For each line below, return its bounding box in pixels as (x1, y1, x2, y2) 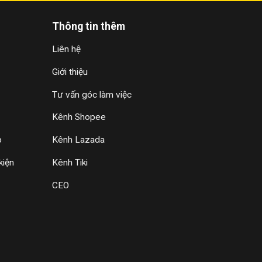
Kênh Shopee (51, 112, 106, 123)
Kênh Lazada (51, 135, 105, 146)
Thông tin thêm (51, 20, 125, 32)
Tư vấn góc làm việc (51, 89, 132, 100)
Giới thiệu (51, 66, 88, 77)
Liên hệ (51, 44, 81, 55)
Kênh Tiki (51, 157, 88, 168)
